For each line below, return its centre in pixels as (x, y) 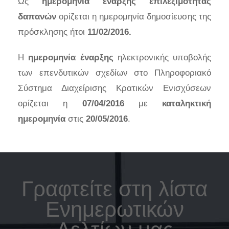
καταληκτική (187, 103)
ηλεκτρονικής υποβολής (162, 57)
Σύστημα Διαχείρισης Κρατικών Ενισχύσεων (114, 88)
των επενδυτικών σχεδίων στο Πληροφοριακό (114, 73)
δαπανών (37, 16)
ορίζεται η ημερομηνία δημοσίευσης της (134, 16)
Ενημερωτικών (114, 209)
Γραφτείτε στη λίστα (114, 189)
